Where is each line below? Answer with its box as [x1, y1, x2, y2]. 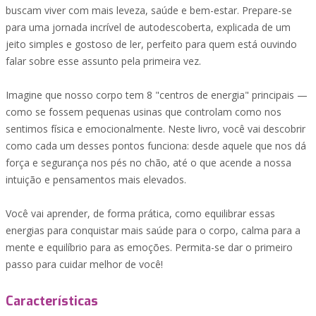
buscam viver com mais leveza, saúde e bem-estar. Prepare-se [6, 4, 292, 17]
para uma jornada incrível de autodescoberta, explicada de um [6, 20, 291, 34]
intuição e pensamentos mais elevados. [6, 173, 186, 186]
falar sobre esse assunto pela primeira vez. [6, 54, 201, 68]
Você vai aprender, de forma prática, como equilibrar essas [6, 207, 275, 220]
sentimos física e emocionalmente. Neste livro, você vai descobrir [6, 122, 305, 135]
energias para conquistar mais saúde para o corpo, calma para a [6, 224, 300, 237]
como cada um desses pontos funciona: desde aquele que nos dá [6, 139, 306, 152]
